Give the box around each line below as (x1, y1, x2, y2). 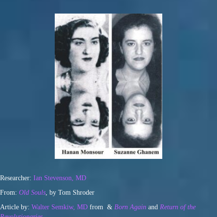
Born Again (114, 203, 146, 211)
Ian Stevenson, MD (33, 174, 86, 182)
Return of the (160, 203, 196, 211)
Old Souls (19, 189, 46, 197)
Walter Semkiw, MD (31, 203, 88, 211)
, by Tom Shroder (46, 189, 94, 197)
